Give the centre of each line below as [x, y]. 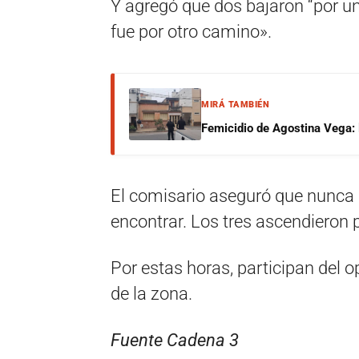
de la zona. [151, 294]
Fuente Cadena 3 [175, 340]
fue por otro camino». [191, 32]
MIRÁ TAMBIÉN [235, 105]
